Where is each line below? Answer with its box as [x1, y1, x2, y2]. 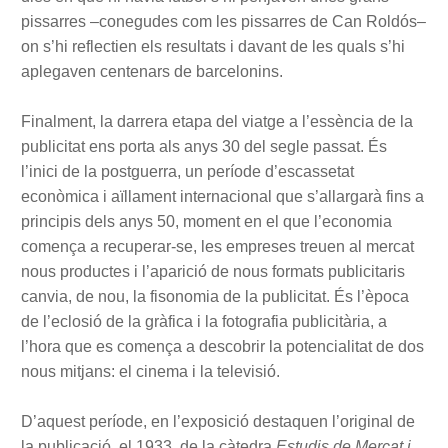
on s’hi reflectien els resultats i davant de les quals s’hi [21, 38, 405, 56]
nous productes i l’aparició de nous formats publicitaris [21, 263, 405, 281]
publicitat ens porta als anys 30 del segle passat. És [21, 138, 387, 156]
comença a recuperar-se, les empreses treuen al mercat [21, 238, 414, 256]
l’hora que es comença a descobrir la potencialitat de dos [21, 338, 424, 356]
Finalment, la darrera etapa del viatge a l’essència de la [21, 113, 413, 131]
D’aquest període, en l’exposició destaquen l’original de [21, 413, 415, 431]
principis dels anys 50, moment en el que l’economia [21, 213, 392, 231]
